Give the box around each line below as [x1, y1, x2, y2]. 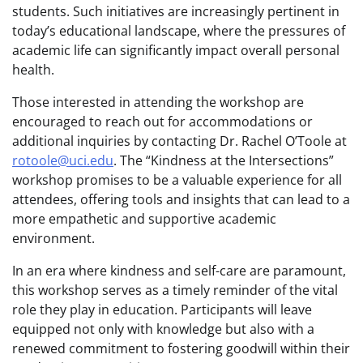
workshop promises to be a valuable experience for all [12, 171, 342, 189]
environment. [12, 229, 95, 247]
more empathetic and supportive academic [12, 210, 276, 228]
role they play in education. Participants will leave [12, 301, 312, 318]
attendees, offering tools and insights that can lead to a [12, 190, 350, 208]
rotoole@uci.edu [12, 152, 113, 169]
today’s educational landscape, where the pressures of [12, 22, 345, 40]
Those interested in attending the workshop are [12, 93, 304, 111]
